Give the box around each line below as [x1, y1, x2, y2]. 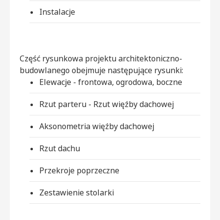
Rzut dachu [39, 142, 80, 154]
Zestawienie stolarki [39, 187, 114, 198]
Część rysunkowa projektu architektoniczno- [20, 53, 182, 64]
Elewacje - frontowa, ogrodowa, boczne [39, 76, 182, 87]
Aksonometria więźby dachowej [39, 120, 154, 132]
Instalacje [39, 6, 75, 17]
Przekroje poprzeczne [39, 165, 119, 176]
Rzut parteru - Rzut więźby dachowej [39, 98, 174, 110]
